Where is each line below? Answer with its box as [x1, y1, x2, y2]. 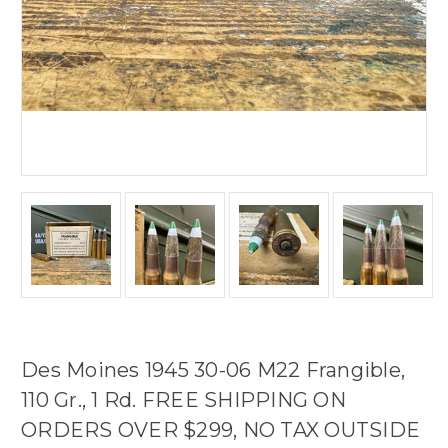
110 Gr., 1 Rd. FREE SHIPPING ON [21, 388, 346, 413]
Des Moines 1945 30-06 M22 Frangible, [21, 358, 405, 383]
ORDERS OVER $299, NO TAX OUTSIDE [21, 418, 420, 443]
